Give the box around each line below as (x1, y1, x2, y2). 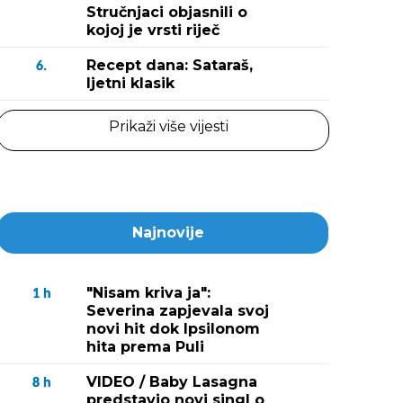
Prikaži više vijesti (108, 118, 228, 135)
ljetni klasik (86, 75, 175, 92)
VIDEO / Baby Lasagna (86, 373, 257, 390)
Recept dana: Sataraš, (86, 57, 253, 74)
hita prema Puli (86, 338, 204, 355)
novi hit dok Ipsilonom (86, 320, 260, 337)
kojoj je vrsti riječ (86, 22, 219, 39)
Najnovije (132, 224, 204, 241)
